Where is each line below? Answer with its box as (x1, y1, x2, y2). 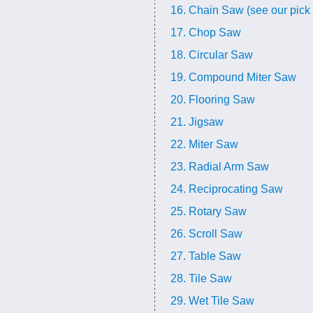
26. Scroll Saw (170, 228, 242, 240)
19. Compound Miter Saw (170, 71, 296, 83)
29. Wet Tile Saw (170, 295, 254, 307)
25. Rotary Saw (170, 205, 247, 217)
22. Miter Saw (170, 138, 238, 150)
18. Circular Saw (170, 49, 253, 61)
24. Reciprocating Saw (170, 183, 283, 195)
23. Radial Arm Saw (170, 161, 269, 173)
